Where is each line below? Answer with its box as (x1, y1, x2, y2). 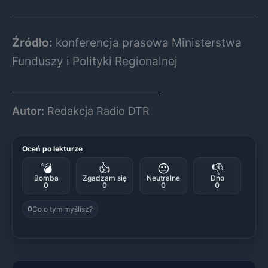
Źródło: (12, 35, 53, 50)
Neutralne (147, 173, 180, 182)
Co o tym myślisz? (32, 204, 93, 214)
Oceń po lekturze (22, 144, 83, 153)
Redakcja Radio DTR (44, 104, 150, 117)
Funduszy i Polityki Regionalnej (12, 53, 178, 68)
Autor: (12, 104, 44, 117)
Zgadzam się (83, 173, 127, 182)
